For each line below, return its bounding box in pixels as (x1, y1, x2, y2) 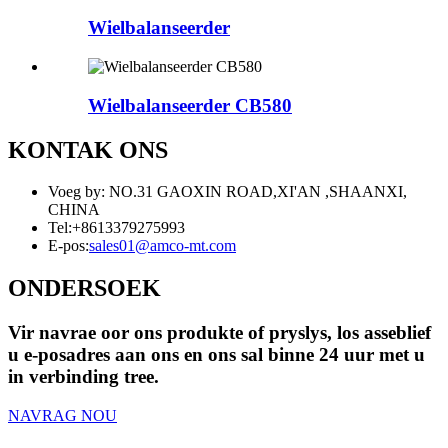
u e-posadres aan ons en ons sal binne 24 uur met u (8, 344, 425, 366)
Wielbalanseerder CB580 (88, 94, 292, 116)
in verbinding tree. (8, 366, 159, 388)
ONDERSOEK (8, 275, 161, 302)
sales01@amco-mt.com (89, 237, 236, 255)
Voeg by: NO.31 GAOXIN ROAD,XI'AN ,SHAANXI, (48, 183, 407, 201)
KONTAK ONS (8, 136, 168, 163)
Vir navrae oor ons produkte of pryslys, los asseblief (8, 322, 431, 344)
